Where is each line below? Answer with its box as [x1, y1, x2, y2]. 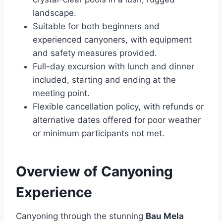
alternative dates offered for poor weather [33, 115, 201, 125]
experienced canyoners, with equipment [33, 35, 192, 45]
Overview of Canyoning [16, 163, 173, 180]
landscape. [33, 8, 76, 18]
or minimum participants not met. [33, 128, 165, 138]
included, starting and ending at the [33, 75, 176, 85]
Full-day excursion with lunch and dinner [33, 61, 194, 71]
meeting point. [33, 88, 90, 98]
